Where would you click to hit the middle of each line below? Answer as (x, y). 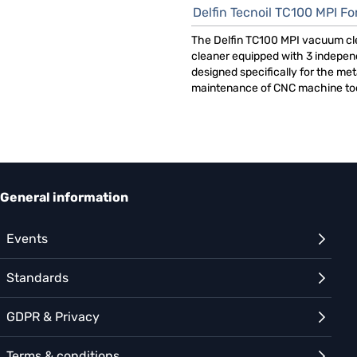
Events (27, 239)
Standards (37, 278)
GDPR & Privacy (53, 317)
